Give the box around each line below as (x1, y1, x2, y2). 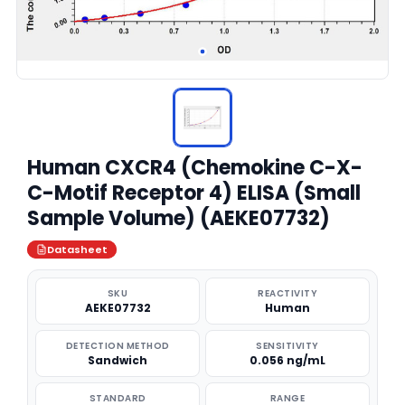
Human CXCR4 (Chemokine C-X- (27, 154, 363, 182)
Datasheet (47, 242, 108, 257)
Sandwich (88, 353, 147, 368)
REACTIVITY (258, 287, 317, 300)
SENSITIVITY (256, 339, 319, 353)
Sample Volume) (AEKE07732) (27, 204, 330, 232)
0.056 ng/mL (250, 353, 325, 368)
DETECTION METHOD (65, 339, 170, 353)
